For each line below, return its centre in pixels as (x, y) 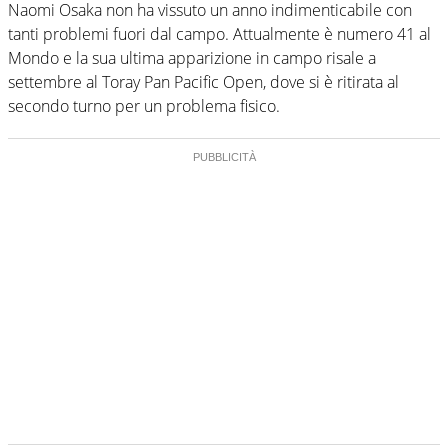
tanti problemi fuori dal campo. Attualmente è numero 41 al (219, 33)
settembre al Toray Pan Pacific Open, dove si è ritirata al (203, 81)
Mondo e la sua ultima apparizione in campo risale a (192, 57)
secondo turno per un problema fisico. (144, 105)
